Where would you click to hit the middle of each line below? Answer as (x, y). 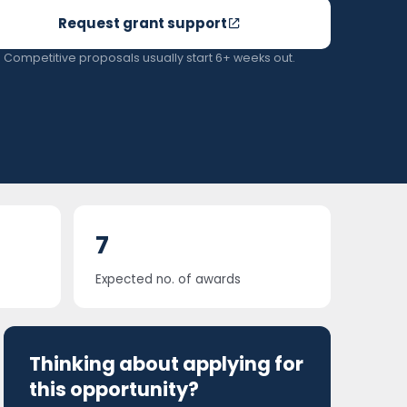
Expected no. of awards (168, 279)
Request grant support (142, 23)
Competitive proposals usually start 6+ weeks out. (149, 58)
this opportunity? (114, 389)
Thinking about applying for (166, 364)
